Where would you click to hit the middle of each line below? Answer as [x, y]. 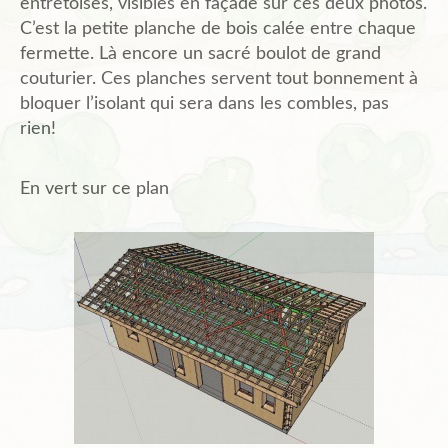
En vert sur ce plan [94, 189]
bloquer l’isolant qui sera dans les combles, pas [204, 104]
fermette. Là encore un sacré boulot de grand [200, 54]
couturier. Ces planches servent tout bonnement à [219, 79]
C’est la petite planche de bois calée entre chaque [218, 29]
